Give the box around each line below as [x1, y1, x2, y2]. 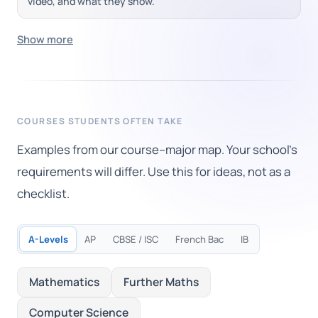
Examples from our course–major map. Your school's [17, 141, 297, 158]
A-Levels [28, 233, 67, 246]
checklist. [17, 185, 70, 202]
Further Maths [124, 274, 199, 290]
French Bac [175, 233, 224, 246]
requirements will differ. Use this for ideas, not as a [17, 163, 290, 180]
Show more [17, 32, 73, 47]
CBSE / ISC [113, 233, 158, 246]
